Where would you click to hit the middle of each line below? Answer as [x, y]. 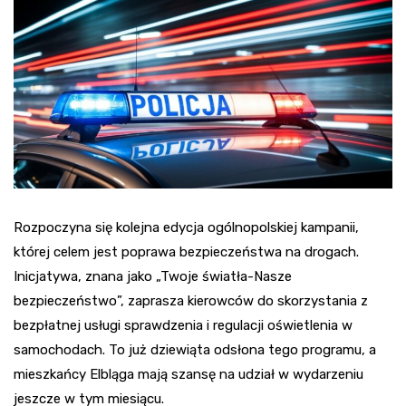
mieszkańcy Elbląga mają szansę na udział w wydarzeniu [188, 375]
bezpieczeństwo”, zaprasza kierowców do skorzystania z [191, 301]
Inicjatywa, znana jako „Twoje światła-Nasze [153, 277]
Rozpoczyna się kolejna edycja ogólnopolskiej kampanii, [186, 228]
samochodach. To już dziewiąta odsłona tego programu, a [195, 350]
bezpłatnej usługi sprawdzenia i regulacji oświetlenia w [183, 326]
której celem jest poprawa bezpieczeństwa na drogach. [186, 252]
